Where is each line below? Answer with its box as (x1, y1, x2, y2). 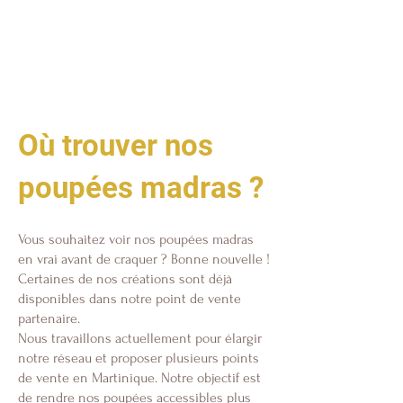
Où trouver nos (18, 128, 213, 163)
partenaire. (18, 310, 80, 327)
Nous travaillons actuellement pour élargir (18, 330, 262, 346)
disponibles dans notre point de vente (18, 291, 241, 307)
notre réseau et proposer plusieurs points (18, 350, 259, 366)
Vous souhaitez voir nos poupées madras (18, 231, 254, 247)
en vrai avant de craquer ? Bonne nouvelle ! (18, 251, 270, 267)
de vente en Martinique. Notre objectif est (18, 370, 261, 386)
